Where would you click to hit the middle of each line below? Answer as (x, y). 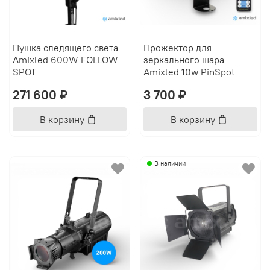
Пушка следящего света (65, 47)
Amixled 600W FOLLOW (65, 59)
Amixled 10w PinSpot (189, 71)
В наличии (170, 164)
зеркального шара (184, 59)
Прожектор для (177, 47)
